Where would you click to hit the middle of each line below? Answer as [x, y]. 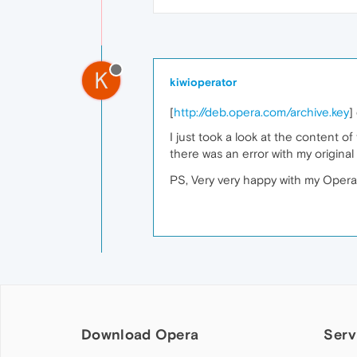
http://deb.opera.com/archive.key [261, 112]
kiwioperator [203, 82]
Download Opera [140, 334]
